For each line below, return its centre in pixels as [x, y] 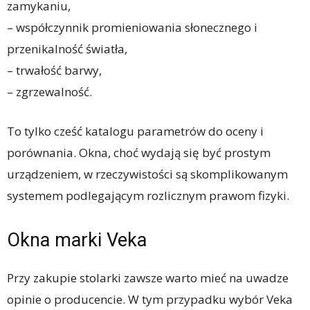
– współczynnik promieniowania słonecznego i [132, 28]
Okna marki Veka [77, 240]
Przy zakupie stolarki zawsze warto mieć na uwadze [148, 278]
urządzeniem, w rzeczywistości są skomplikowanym [147, 174]
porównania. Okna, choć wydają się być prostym [139, 153]
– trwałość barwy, [54, 71]
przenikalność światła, [67, 49]
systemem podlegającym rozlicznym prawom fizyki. [148, 196]
